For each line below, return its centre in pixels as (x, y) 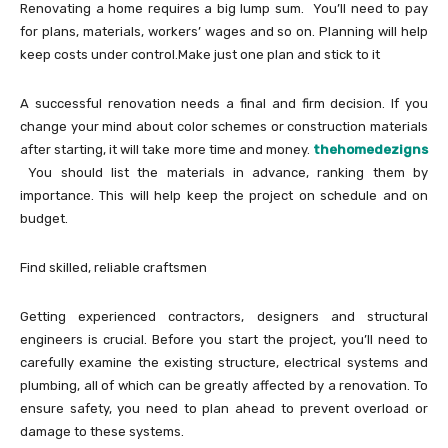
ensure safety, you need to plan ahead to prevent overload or (224, 408)
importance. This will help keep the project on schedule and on (224, 195)
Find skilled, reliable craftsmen (115, 267)
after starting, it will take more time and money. (165, 149)
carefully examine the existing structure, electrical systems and (224, 362)
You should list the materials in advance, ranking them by (224, 172)
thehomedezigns (371, 149)
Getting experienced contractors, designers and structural (224, 316)
